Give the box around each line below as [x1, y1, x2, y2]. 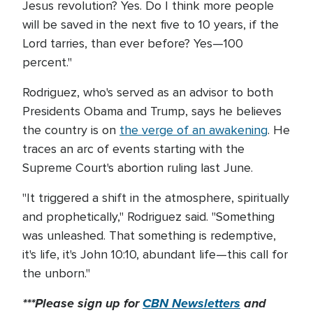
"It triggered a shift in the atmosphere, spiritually [22, 190, 289, 205]
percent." [22, 54, 72, 70]
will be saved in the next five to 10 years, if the [22, 17, 279, 32]
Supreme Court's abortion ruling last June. [22, 160, 253, 175]
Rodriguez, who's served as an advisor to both [22, 85, 273, 100]
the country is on [22, 122, 119, 138]
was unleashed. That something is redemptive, [22, 228, 276, 243]
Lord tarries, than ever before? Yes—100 [22, 36, 243, 51]
